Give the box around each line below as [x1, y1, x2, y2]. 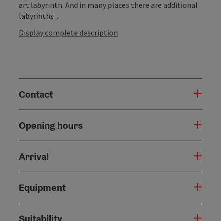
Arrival [19, 149, 49, 163]
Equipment [19, 181, 66, 194]
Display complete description [19, 27, 118, 37]
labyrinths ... [19, 10, 60, 21]
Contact [19, 87, 53, 101]
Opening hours [19, 118, 83, 132]
